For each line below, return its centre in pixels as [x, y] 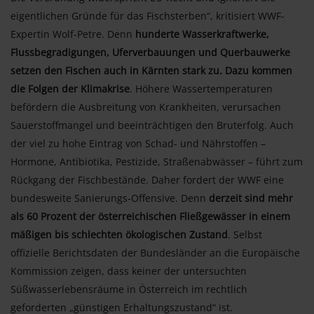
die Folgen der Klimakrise [70, 88]
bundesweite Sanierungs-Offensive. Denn [110, 198]
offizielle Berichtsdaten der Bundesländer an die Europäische [155, 252]
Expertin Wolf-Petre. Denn [73, 34]
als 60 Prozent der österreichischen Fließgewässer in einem [150, 216]
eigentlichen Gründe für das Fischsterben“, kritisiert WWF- [148, 15]
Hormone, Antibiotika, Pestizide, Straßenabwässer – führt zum [157, 161]
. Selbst [245, 234]
